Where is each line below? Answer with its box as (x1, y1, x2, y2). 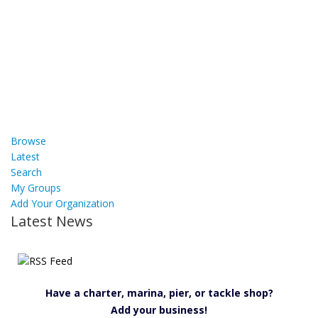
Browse (11, 134, 46, 148)
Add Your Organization (11, 197, 114, 210)
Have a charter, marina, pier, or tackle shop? (45, 286, 273, 300)
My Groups (11, 181, 61, 194)
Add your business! (111, 303, 207, 317)
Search (11, 165, 42, 179)
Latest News (11, 212, 93, 231)
